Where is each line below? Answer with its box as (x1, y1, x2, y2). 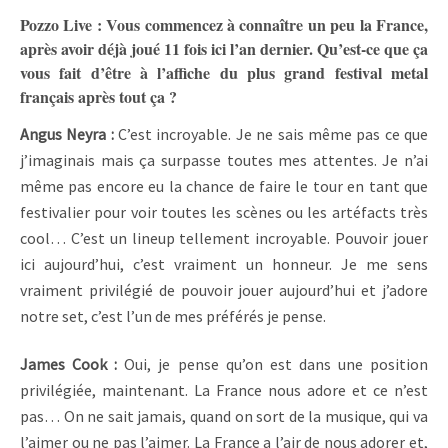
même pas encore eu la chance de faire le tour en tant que (20, 175, 428, 196)
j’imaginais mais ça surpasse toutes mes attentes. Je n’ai (20, 149, 428, 170)
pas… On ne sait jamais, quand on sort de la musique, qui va (20, 405, 428, 426)
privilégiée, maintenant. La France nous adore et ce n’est (20, 379, 428, 400)
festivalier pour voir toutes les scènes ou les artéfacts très (20, 201, 428, 222)
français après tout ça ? (20, 84, 177, 108)
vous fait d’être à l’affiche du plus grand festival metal (20, 60, 428, 84)
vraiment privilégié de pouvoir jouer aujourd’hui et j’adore (20, 279, 428, 300)
